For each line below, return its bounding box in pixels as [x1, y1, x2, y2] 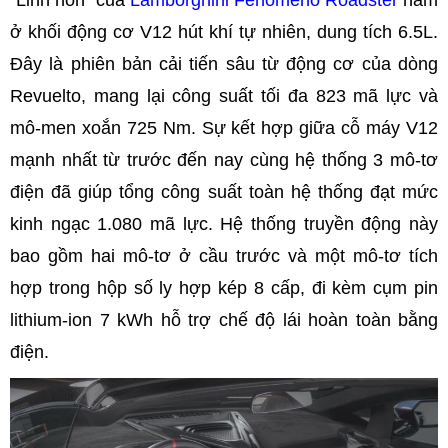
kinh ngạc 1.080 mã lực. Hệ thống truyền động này [10, 213, 438, 234]
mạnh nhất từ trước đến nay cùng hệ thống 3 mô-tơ [10, 149, 438, 170]
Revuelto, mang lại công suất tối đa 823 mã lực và [10, 85, 438, 106]
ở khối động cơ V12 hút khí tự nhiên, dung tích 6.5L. [10, 21, 438, 42]
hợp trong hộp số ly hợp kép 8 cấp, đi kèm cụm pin [10, 277, 438, 298]
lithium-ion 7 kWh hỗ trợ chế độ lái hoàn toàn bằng [10, 309, 438, 330]
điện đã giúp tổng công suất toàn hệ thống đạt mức [10, 181, 438, 202]
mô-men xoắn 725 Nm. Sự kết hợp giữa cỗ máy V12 [10, 117, 438, 138]
